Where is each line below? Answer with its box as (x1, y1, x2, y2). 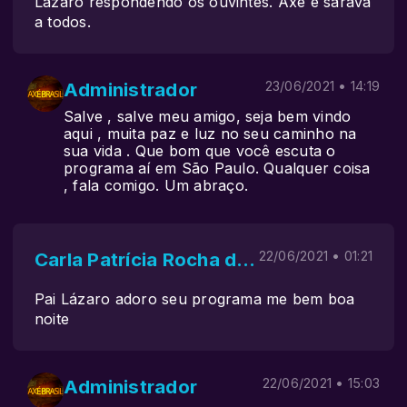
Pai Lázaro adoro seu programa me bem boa (35, 290, 355, 308)
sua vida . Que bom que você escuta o (64, 142, 336, 160)
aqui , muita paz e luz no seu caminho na (64, 124, 357, 143)
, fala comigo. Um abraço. (64, 176, 249, 194)
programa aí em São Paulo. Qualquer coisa (64, 159, 371, 177)
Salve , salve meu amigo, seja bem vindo (64, 107, 352, 125)
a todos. (35, 13, 91, 31)
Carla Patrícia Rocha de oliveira (236, 248, 256, 271)
